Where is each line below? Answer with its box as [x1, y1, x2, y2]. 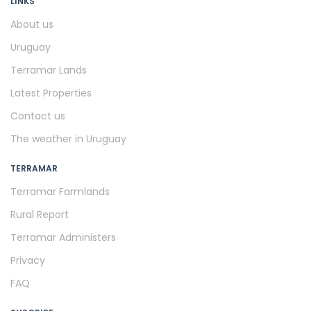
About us [10, 17, 53, 31]
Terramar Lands [10, 62, 87, 77]
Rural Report [10, 207, 69, 221]
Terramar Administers [10, 230, 116, 244]
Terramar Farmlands [10, 184, 110, 199]
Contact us [10, 108, 65, 123]
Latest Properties [10, 85, 92, 100]
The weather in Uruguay [10, 131, 126, 146]
